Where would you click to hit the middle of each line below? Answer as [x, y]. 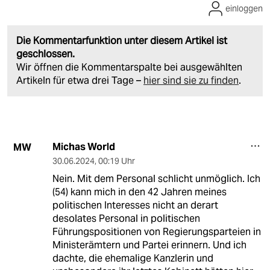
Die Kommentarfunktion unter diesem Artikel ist [122, 41]
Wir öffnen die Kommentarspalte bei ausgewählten [129, 67]
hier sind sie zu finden [191, 81]
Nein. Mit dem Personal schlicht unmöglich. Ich [156, 179]
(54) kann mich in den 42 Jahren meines [139, 192]
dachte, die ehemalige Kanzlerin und [133, 259]
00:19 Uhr [116, 161]
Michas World [83, 147]
